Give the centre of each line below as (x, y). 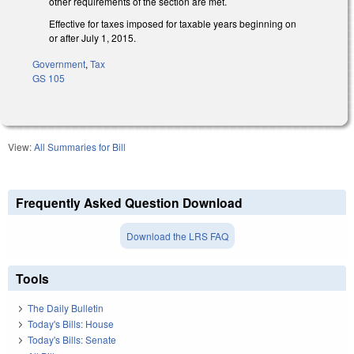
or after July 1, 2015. (94, 38)
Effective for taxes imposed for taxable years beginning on (173, 24)
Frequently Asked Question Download (129, 203)
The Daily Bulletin (66, 307)
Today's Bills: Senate (72, 340)
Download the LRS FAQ (177, 236)
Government (59, 64)
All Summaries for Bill (80, 147)
